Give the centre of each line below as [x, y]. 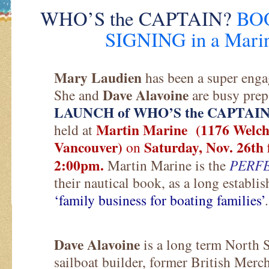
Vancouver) [88, 147]
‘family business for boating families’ [159, 200]
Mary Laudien [98, 77]
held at [75, 129]
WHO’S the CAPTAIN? [136, 18]
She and [78, 95]
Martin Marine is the [167, 165]
